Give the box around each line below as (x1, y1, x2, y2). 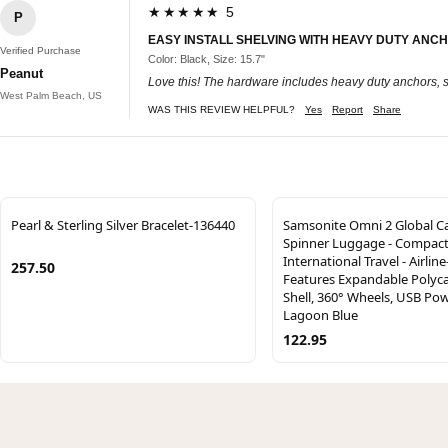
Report (332, 103, 363, 115)
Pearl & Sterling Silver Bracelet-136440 (11, 215, 235, 234)
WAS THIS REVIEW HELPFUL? (148, 103, 295, 115)
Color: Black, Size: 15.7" (148, 52, 265, 65)
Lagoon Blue (283, 305, 358, 324)
